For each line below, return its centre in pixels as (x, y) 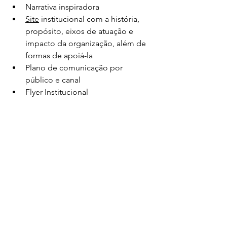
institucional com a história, (90, 19)
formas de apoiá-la (59, 55)
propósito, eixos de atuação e (80, 31)
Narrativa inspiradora (62, 7)
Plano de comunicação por (75, 68)
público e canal (53, 80)
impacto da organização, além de (87, 43)
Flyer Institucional (58, 92)
